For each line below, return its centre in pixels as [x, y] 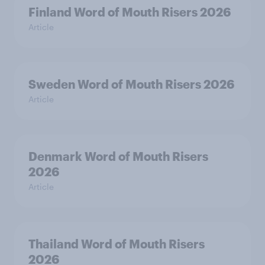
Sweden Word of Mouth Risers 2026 [131, 84]
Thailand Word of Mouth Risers [117, 244]
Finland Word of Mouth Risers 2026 [130, 12]
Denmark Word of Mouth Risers [118, 156]
